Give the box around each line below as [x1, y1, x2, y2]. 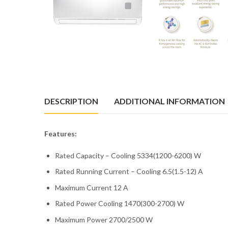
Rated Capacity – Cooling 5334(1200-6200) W [55, 151, 201, 160]
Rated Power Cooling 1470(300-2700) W [55, 199, 184, 208]
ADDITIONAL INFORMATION [114, 96, 225, 106]
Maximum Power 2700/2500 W [55, 215, 153, 224]
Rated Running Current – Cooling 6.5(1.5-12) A [55, 167, 203, 176]
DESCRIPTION [44, 96, 98, 106]
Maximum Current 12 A [55, 183, 128, 192]
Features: [44, 129, 77, 138]
